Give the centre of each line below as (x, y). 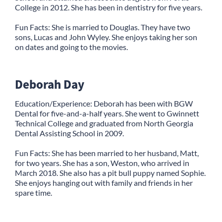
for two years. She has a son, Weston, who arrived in (102, 163)
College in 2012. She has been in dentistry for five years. (109, 7)
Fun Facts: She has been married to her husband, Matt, (107, 153)
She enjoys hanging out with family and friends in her (104, 182)
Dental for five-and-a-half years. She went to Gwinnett (107, 113)
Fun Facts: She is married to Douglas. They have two (103, 27)
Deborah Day (50, 84)
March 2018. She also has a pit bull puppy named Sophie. (110, 172)
